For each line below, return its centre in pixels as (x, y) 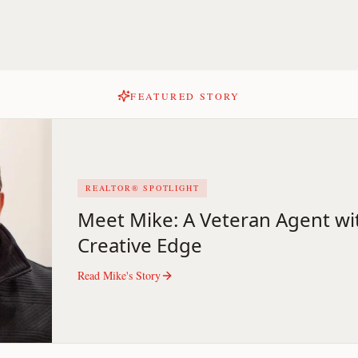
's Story (143, 275)
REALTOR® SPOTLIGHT (143, 187)
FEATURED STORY (185, 96)
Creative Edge (140, 245)
